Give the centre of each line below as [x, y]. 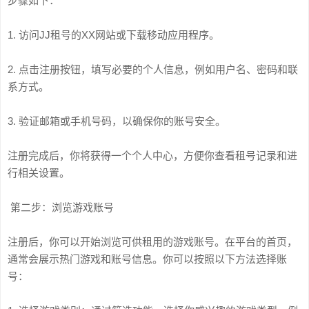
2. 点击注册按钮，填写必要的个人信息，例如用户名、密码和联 [153, 69]
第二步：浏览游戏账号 [61, 207]
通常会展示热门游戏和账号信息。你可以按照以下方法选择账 [147, 259]
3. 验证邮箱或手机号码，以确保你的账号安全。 [117, 121]
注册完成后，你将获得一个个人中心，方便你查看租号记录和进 [152, 156]
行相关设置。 [39, 173]
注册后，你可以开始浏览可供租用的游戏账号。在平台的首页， [152, 242]
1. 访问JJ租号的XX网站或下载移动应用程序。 [113, 35]
